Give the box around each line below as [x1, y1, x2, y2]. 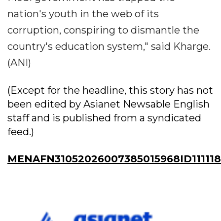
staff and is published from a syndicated [7, 112, 201, 124]
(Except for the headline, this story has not [7, 84, 213, 97]
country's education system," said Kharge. [7, 40, 211, 53]
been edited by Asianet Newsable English [7, 98, 210, 110]
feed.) [7, 126, 34, 138]
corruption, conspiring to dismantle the [7, 24, 199, 37]
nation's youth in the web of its [7, 8, 159, 20]
